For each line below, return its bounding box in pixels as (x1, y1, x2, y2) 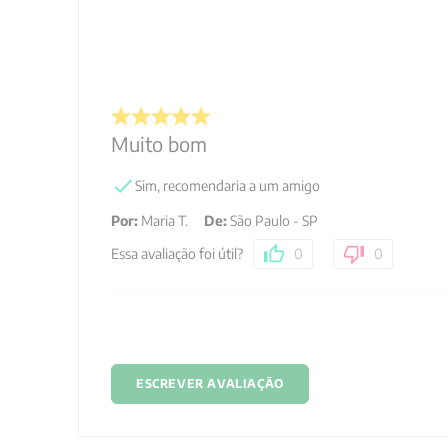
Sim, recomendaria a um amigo (135, 177, 320, 194)
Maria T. (141, 212, 188, 229)
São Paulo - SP (230, 212, 318, 229)
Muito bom (111, 131, 207, 156)
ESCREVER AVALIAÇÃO (136, 375, 284, 391)
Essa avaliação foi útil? (111, 245, 243, 262)
